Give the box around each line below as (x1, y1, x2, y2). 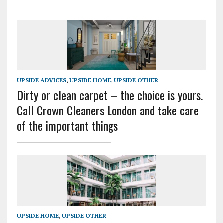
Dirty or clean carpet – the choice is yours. (16, 86, 203, 104)
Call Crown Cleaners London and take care (16, 101, 199, 119)
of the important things (16, 116, 118, 135)
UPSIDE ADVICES (16, 76, 66, 84)
